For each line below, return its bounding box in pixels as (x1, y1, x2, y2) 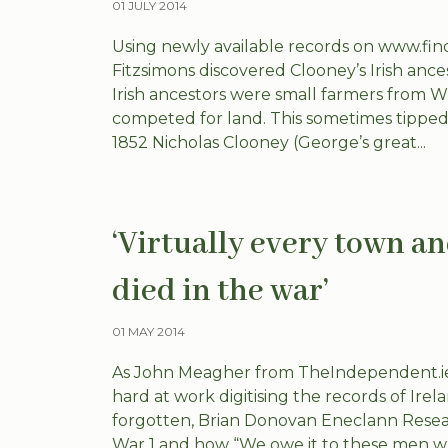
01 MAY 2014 (112, 324, 185, 339)
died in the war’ (112, 271, 329, 312)
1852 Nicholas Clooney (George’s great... (112, 133, 426, 152)
